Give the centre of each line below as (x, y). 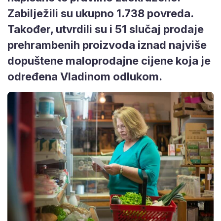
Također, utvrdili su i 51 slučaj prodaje (106, 29)
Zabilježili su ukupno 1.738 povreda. (100, 13)
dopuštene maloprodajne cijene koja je (109, 60)
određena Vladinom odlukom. (85, 76)
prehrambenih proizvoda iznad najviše (107, 45)
